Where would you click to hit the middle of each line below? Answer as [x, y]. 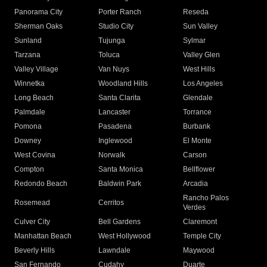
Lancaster [115, 112]
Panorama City [38, 12]
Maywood [198, 251]
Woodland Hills [123, 84]
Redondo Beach [41, 184]
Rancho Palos [206, 198]
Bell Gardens [120, 222]
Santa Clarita [120, 98]
